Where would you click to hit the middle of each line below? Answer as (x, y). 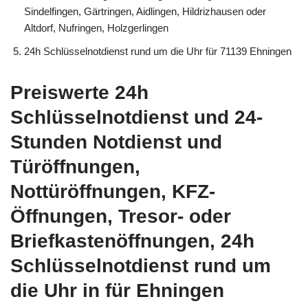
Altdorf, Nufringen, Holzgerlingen (96, 28)
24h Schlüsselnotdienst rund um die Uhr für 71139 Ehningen (158, 52)
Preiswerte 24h (79, 93)
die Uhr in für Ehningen (117, 291)
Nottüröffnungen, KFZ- (113, 192)
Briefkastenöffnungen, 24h (132, 241)
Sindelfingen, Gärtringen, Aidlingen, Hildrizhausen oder (145, 12)
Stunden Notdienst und (116, 142)
